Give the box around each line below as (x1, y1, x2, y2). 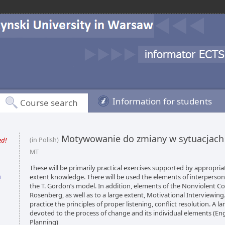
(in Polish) (30, 136, 59, 144)
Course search (20, 97, 78, 108)
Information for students (113, 95, 212, 107)
